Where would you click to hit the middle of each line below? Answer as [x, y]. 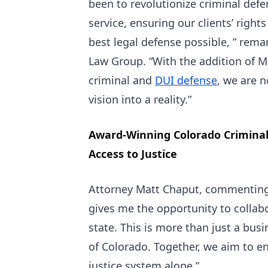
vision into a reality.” [140, 99]
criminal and [122, 80]
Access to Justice [133, 154]
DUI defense [186, 80]
